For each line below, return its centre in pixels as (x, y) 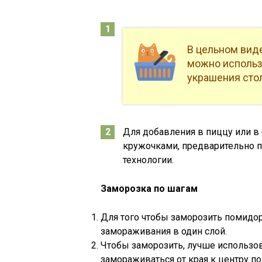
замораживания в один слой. (164, 231)
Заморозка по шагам (149, 189)
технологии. (148, 160)
